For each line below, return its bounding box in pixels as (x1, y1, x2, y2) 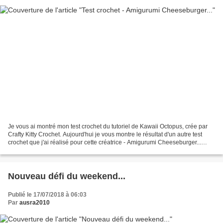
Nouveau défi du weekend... (8, 171, 125, 182)
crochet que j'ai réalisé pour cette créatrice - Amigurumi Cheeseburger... (8, 139, 201, 146)
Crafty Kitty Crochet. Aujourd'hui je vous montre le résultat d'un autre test (8, 131, 202, 138)
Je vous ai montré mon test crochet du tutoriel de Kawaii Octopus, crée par (8, 123, 208, 130)
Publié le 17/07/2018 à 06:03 (8, 191, 87, 199)
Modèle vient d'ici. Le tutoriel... (8, 147, 89, 154)
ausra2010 (19, 199, 50, 207)
